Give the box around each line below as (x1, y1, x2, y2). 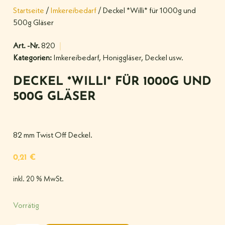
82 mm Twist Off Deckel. (13, 132, 92, 140)
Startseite (13, 7, 44, 15)
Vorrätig (13, 202, 39, 210)
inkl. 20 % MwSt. (13, 176, 64, 183)
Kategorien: (13, 54, 52, 62)
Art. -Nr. (13, 42, 41, 50)
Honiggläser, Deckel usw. (102, 54, 183, 62)
